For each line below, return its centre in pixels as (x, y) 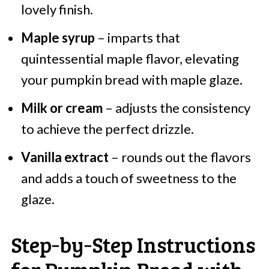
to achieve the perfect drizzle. (107, 129)
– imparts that (137, 38)
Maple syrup (58, 38)
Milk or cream (62, 108)
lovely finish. (57, 10)
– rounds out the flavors (180, 157)
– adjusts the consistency (176, 108)
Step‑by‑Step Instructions (133, 244)
